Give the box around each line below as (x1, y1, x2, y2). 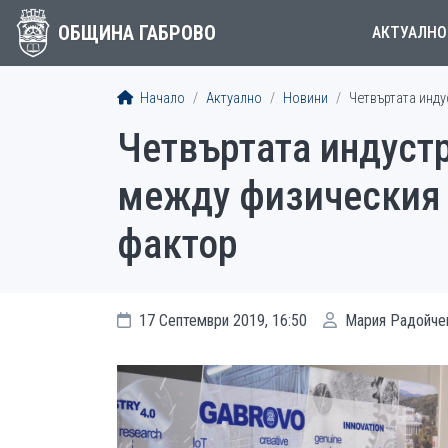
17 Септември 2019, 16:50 (135, 311, 307, 330)
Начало (137, 90, 185, 107)
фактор (117, 221, 238, 268)
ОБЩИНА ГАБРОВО (57, 21, 216, 45)
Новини (283, 90, 328, 107)
